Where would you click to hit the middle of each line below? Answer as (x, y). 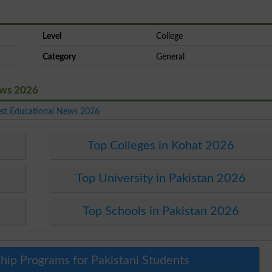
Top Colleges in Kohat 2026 (161, 145)
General (170, 56)
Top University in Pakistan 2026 (161, 178)
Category (59, 56)
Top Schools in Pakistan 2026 (161, 211)
